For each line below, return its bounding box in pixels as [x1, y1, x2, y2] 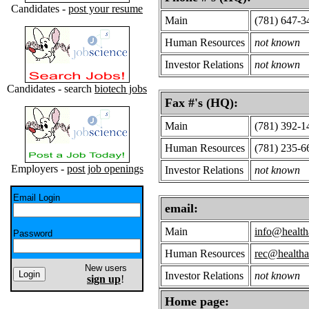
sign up [87, 273, 121, 285]
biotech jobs [94, 83, 147, 94]
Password [13, 228, 52, 239]
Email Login [13, 192, 60, 203]
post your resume [68, 3, 143, 14]
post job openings [66, 163, 143, 175]
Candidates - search [7, 83, 94, 94]
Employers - [10, 163, 67, 175]
